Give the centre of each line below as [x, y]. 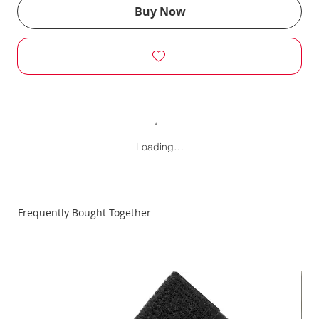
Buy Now [160, 12]
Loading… [159, 147]
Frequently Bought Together [85, 213]
